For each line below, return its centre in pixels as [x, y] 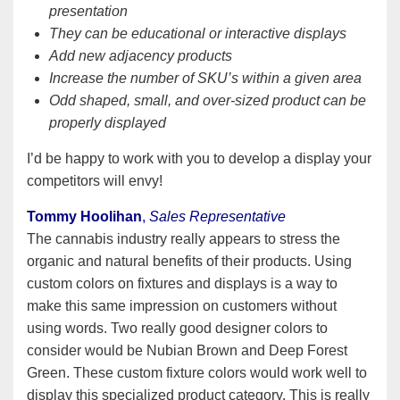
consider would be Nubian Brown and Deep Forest [187, 350]
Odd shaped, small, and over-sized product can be [208, 100]
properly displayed [108, 122]
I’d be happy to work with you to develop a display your [199, 158]
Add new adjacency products [141, 55]
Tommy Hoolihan [84, 216]
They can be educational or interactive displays [198, 33]
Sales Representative [217, 216]
